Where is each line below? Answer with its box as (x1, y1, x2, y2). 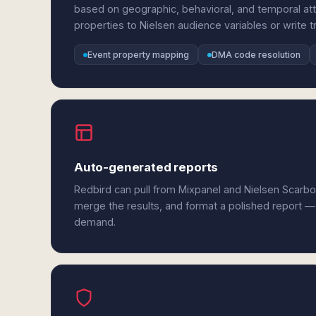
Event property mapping (87, 49, 189, 60)
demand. (74, 216, 116, 228)
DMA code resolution (212, 49, 300, 60)
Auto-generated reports (74, 160, 219, 174)
